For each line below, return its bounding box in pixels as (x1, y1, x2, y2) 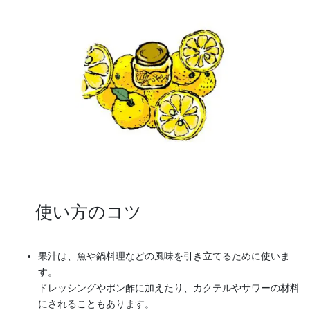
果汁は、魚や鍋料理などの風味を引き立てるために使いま (38, 250, 290, 262)
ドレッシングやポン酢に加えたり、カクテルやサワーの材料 (38, 282, 300, 294)
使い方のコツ (35, 203, 142, 222)
